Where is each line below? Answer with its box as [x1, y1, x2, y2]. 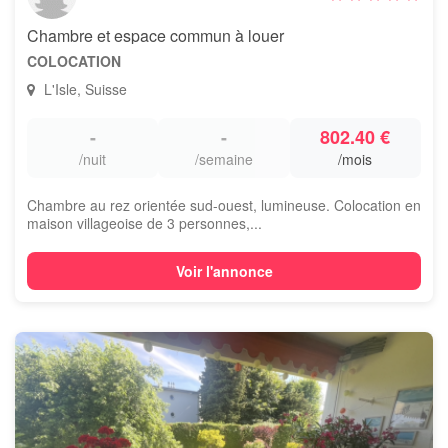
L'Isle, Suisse [40, 79, 127, 99]
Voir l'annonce [175, 261, 273, 281]
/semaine [194, 149, 253, 169]
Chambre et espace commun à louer [27, 24, 284, 47]
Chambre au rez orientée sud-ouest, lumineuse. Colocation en [27, 195, 421, 215]
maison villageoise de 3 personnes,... [27, 213, 262, 233]
